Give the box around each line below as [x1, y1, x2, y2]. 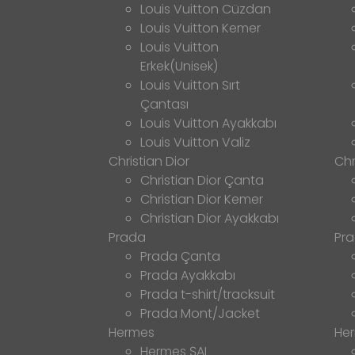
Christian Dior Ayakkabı [140, 208, 279, 227]
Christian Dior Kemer [140, 189, 263, 208]
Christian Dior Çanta [140, 170, 264, 189]
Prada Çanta [140, 246, 220, 265]
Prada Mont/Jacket [140, 303, 260, 323]
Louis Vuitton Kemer [140, 18, 261, 37]
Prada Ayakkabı [140, 265, 235, 284]
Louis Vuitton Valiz [140, 132, 250, 151]
